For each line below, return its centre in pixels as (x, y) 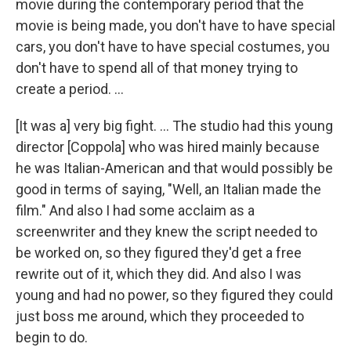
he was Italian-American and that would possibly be (174, 168)
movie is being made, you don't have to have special (175, 25)
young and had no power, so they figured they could (174, 295)
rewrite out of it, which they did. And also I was (159, 273)
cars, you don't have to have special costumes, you (173, 46)
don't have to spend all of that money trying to (157, 67)
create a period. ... (70, 89)
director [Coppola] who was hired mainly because (168, 147)
